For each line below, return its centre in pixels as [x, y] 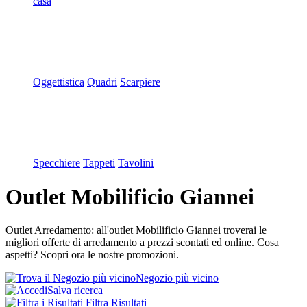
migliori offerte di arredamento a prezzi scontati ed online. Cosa [142, 243]
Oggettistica [59, 82]
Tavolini [136, 163]
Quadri [102, 82]
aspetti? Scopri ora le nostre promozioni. [92, 255]
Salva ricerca [75, 291]
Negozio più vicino [177, 278]
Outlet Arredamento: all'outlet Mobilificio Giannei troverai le [136, 230]
